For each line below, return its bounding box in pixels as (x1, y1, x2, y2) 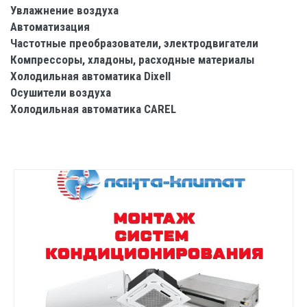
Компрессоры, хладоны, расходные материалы (10, 53, 254, 66)
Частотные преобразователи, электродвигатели (10, 36, 258, 50)
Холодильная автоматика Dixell (10, 69, 171, 83)
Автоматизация (10, 20, 90, 34)
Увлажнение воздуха (10, 3, 119, 17)
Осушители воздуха (10, 86, 111, 99)
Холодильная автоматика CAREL (10, 102, 176, 116)
